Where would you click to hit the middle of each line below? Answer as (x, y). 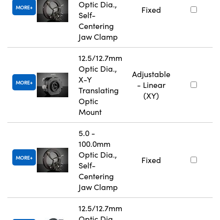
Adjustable (151, 74)
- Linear (151, 85)
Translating (99, 90)
